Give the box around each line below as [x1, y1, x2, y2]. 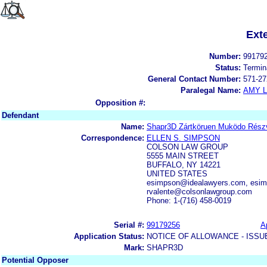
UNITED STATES [147, 169, 207, 178]
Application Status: [74, 231, 144, 241]
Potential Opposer [2, 255, 69, 265]
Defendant [2, 110, 39, 120]
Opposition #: [95, 98, 145, 107]
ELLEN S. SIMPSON [147, 133, 220, 142]
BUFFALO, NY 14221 [147, 160, 221, 169]
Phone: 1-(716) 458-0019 [147, 195, 231, 205]
